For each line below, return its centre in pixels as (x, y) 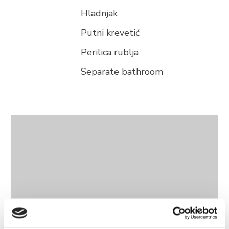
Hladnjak (99, 13)
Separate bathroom (122, 72)
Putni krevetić (110, 33)
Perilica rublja (110, 52)
